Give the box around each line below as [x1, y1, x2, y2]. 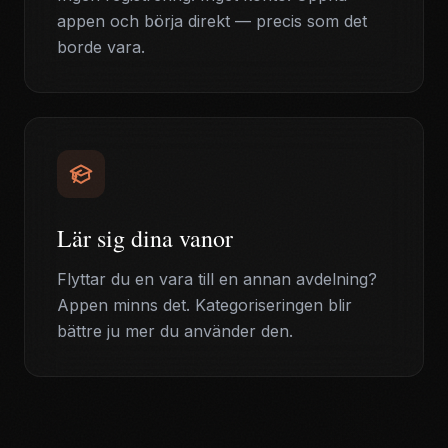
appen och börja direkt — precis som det [57, 11, 367, 31]
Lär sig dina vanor [57, 222, 233, 254]
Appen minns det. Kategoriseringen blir [57, 295, 352, 315]
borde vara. [57, 37, 145, 57]
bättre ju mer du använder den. [57, 321, 293, 341]
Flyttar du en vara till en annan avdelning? [57, 269, 377, 289]
